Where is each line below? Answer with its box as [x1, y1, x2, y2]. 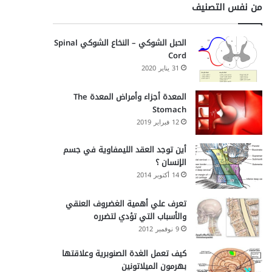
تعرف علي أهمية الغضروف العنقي [65, 196, 186, 212]
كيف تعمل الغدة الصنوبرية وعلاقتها [61, 245, 186, 261]
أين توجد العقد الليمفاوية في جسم [63, 142, 186, 158]
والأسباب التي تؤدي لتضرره [93, 209, 186, 225]
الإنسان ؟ [155, 155, 186, 171]
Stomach [152, 102, 186, 117]
